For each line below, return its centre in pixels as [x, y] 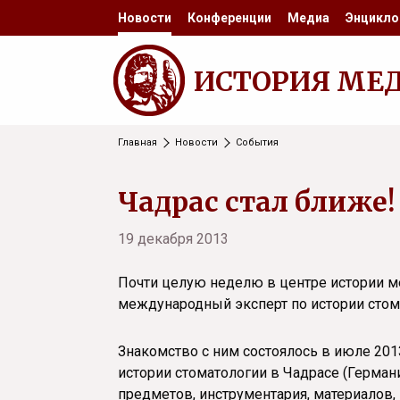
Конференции [229, 18]
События [257, 142]
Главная [137, 142]
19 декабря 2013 [173, 239]
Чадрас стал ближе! [256, 202]
